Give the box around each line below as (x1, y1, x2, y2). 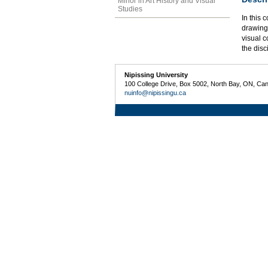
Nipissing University (124, 71, 188, 79)
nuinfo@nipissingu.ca (124, 89, 187, 97)
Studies (118, 4, 142, 13)
